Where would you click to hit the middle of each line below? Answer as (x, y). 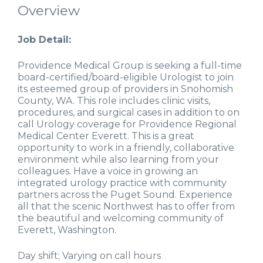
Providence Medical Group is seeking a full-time (130, 66)
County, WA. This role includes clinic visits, (114, 101)
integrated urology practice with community (122, 183)
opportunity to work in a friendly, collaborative (126, 148)
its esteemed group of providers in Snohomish (125, 89)
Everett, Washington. (67, 230)
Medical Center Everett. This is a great (106, 136)
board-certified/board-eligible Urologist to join (126, 77)
